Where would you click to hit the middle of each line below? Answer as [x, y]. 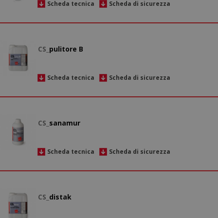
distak [60, 197]
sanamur [65, 123]
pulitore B [66, 49]
